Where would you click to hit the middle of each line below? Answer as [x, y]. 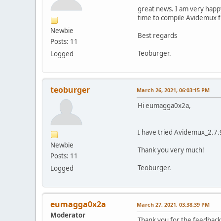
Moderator [68, 215]
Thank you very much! [171, 150]
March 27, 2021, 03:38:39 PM [173, 204]
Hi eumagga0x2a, [164, 105]
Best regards [157, 35]
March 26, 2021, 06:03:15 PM [173, 90]
